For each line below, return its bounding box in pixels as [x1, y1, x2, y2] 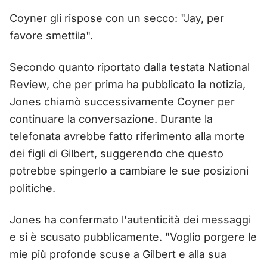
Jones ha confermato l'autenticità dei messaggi [10, 213, 251, 226]
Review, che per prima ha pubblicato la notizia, [10, 77, 246, 91]
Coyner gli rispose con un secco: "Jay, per [10, 11, 224, 24]
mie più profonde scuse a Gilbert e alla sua [10, 247, 226, 260]
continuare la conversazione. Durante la [10, 112, 213, 125]
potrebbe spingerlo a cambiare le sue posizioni [10, 164, 249, 177]
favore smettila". [10, 29, 93, 42]
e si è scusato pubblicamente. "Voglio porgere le [10, 230, 257, 243]
